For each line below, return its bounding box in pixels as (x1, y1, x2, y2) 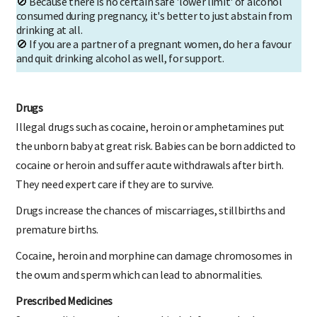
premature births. (16, 221, 98, 236)
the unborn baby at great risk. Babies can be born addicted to (16, 138, 296, 153)
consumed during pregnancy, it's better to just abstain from (16, 8, 292, 23)
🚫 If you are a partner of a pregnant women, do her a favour (16, 36, 292, 51)
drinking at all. (16, 22, 83, 37)
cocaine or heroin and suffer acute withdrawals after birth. (16, 157, 284, 172)
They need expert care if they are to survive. (16, 176, 214, 191)
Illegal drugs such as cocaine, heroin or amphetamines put (16, 119, 285, 134)
